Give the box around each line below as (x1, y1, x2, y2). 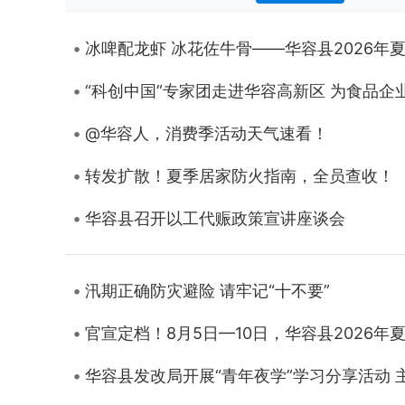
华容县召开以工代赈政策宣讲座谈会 (85, 209, 345, 228)
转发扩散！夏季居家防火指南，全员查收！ (85, 166, 394, 185)
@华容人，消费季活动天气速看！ (85, 124, 328, 143)
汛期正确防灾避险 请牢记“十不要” (85, 281, 330, 300)
